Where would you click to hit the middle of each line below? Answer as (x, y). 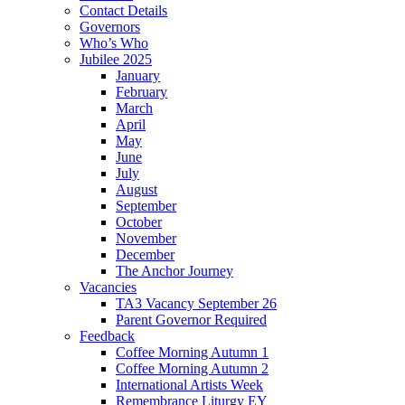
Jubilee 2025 (116, 60)
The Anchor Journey (174, 271)
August (137, 190)
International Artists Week (189, 385)
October (139, 222)
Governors (110, 27)
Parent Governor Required (191, 320)
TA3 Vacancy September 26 (196, 304)
